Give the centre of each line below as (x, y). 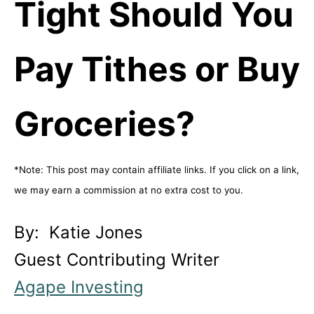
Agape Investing (79, 287)
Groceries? (104, 124)
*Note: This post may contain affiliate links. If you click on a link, (157, 170)
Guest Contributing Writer (117, 260)
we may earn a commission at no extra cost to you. (129, 190)
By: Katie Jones (78, 232)
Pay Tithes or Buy (157, 69)
